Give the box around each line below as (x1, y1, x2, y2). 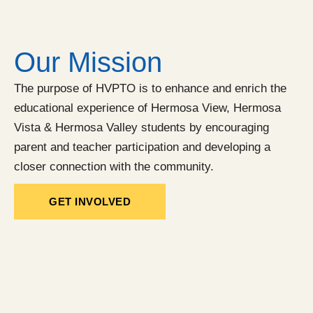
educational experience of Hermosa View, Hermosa (14, 101, 281, 115)
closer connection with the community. (14, 160, 214, 173)
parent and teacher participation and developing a (14, 140, 270, 154)
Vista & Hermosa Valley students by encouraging (14, 121, 269, 134)
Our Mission (14, 47, 162, 78)
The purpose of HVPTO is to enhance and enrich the (14, 82, 286, 95)
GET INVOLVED (49, 196, 131, 208)
